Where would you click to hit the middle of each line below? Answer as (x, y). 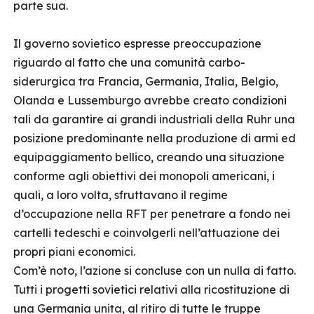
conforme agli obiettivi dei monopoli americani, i (144, 176)
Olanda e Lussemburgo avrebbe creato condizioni (150, 100)
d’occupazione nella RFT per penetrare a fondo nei (152, 214)
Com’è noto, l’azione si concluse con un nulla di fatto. (155, 271)
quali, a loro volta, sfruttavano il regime (121, 195)
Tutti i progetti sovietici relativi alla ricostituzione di (151, 289)
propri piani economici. (74, 252)
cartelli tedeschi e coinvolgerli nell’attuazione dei (146, 233)
